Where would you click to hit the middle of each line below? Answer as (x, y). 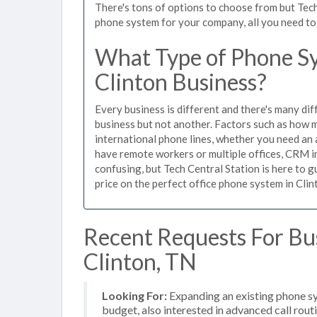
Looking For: (134, 295)
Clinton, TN (140, 261)
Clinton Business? (181, 82)
